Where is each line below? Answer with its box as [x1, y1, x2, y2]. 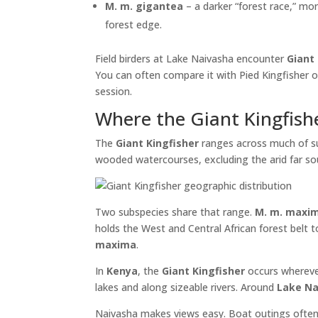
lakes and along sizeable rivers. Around [95, 280, 278, 295]
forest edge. [105, 18, 163, 32]
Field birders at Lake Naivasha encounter [95, 52, 287, 66]
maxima [95, 238, 137, 252]
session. [95, 84, 133, 99]
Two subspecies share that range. [95, 205, 256, 219]
